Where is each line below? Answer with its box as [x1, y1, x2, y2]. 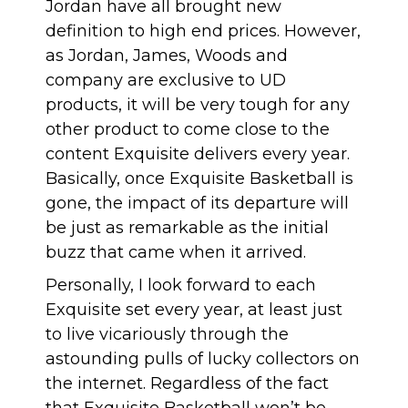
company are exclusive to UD [46, 70, 286, 91]
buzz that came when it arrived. [46, 242, 306, 263]
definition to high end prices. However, [46, 21, 361, 42]
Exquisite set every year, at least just [46, 300, 342, 321]
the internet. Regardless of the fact [46, 373, 329, 394]
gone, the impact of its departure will [46, 193, 349, 214]
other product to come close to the [46, 119, 330, 140]
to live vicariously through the [46, 324, 289, 345]
